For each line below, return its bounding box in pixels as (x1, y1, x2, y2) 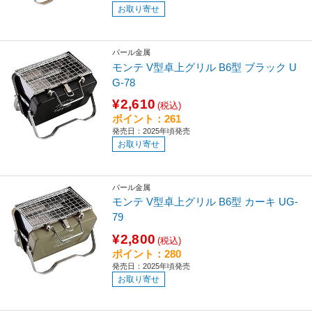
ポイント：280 (112, 247, 182, 260)
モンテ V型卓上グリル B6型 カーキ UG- (112, 196, 299, 208)
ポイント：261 (112, 112, 182, 125)
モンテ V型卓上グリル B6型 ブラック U (112, 61, 297, 73)
